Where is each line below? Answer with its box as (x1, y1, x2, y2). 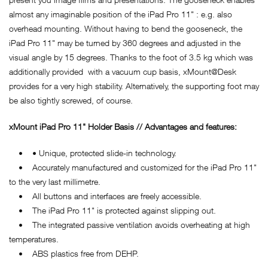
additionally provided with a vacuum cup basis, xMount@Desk (9, 66, 236, 77)
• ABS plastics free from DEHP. (9, 248, 139, 258)
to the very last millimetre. (9, 176, 100, 187)
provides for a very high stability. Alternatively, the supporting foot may (9, 80, 259, 91)
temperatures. (9, 233, 59, 244)
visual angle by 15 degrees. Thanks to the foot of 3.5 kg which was (9, 51, 253, 62)
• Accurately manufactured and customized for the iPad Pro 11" (9, 162, 257, 172)
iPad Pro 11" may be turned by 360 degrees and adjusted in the (9, 37, 240, 48)
